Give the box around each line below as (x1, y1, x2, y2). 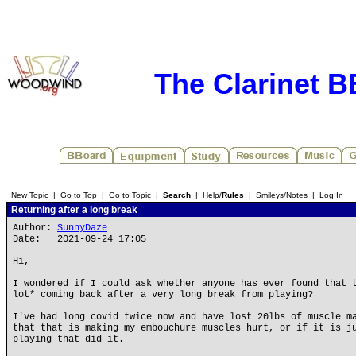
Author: (13, 222, 57, 234)
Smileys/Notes (256, 191, 308, 199)
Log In (319, 191, 343, 199)
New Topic (11, 191, 48, 199)
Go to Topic (109, 191, 151, 199)
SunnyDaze (57, 222, 107, 234)
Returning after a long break (9, 204, 137, 215)
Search (163, 191, 191, 199)
